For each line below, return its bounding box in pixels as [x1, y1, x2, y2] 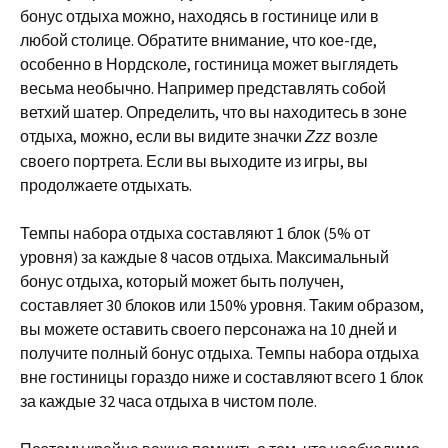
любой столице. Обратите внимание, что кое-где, [20, 30, 377, 50]
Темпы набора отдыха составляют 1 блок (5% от [20, 223, 370, 243]
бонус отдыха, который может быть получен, [20, 271, 344, 291]
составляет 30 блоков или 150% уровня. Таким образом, [20, 295, 424, 315]
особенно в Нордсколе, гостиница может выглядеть [20, 54, 398, 74]
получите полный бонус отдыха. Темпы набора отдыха [20, 343, 419, 363]
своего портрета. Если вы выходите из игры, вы [20, 151, 368, 171]
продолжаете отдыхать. [20, 175, 192, 195]
